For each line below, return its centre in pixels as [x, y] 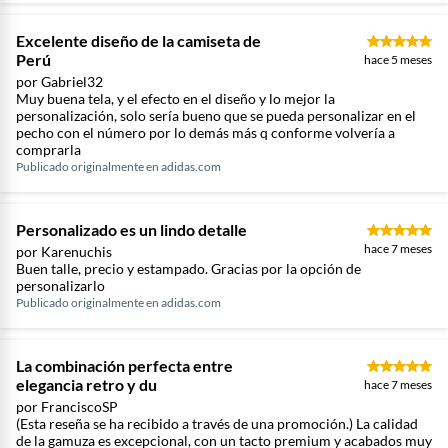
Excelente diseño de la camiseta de [138, 40]
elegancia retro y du [86, 384]
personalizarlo [60, 285]
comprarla [48, 149]
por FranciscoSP [67, 406]
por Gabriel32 [59, 81]
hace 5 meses [398, 59]
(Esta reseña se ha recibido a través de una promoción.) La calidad [217, 423]
